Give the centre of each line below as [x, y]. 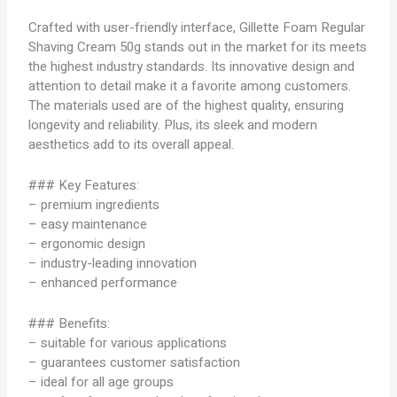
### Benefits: [70, 323]
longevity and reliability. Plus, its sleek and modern [173, 125]
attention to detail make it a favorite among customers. [190, 86]
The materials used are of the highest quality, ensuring [187, 105]
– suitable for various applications [128, 343]
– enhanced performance [103, 283]
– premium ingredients [94, 205]
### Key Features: [84, 185]
